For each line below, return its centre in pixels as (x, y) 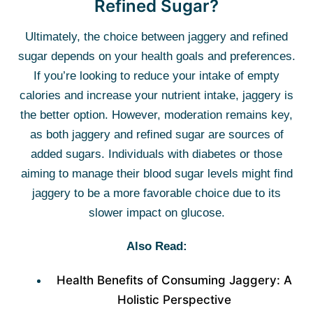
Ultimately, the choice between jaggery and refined (156, 37)
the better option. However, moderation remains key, (156, 115)
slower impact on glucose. (156, 213)
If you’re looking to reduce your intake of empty (156, 76)
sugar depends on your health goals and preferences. (156, 56)
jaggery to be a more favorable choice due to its (156, 193)
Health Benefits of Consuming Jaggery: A (174, 280)
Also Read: (156, 246)
